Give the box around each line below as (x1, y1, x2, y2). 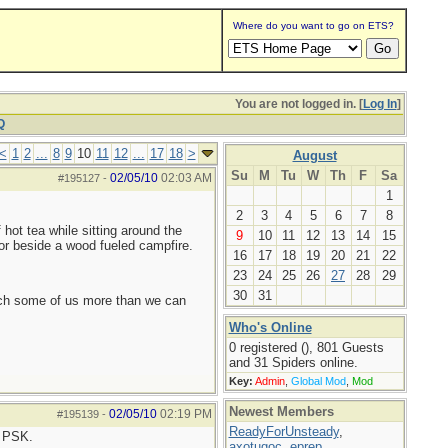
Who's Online (228, 320, 312, 335)
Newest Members (228, 404, 334, 419)
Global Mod (290, 375, 346, 387)
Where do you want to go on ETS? (233, 20, 394, 31)
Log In (362, 97, 397, 111)
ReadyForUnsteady (228, 424, 339, 439)
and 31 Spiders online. (228, 355, 358, 370)
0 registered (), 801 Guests (228, 340, 384, 355)
